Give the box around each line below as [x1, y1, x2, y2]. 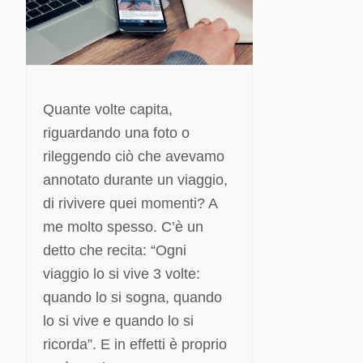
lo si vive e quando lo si [43, 313, 194, 329]
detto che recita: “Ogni [43, 242, 187, 258]
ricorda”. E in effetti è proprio [43, 336, 228, 352]
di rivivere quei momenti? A [43, 195, 218, 211]
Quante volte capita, [43, 101, 173, 117]
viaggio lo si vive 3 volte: [43, 266, 201, 282]
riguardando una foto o [43, 125, 190, 141]
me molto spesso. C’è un [43, 219, 204, 235]
